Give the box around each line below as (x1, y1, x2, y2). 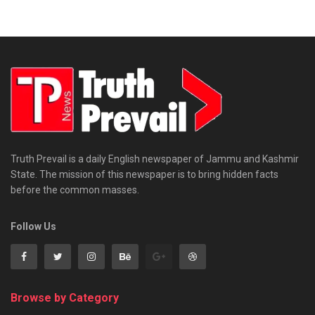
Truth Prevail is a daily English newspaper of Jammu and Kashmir (11, 153, 299, 165)
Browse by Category (11, 291, 119, 304)
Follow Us (11, 221, 56, 232)
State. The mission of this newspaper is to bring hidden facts (11, 169, 278, 180)
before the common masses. (11, 184, 139, 195)
